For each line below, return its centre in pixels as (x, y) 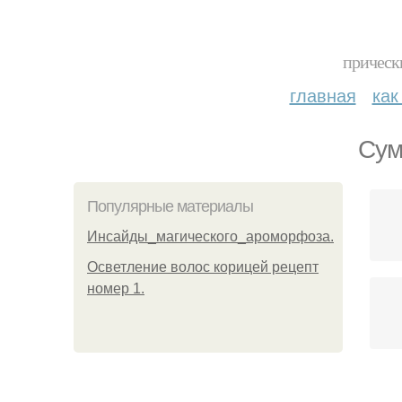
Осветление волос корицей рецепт (203, 267)
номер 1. (116, 288)
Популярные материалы (170, 206)
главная (323, 95)
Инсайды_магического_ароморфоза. (210, 236)
